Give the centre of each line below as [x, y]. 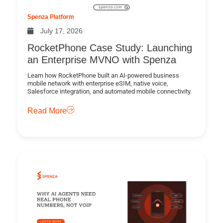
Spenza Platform [51, 17]
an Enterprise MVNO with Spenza [102, 60]
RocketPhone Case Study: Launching [110, 48]
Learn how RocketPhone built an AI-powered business [103, 76]
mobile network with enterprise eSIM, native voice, [98, 84]
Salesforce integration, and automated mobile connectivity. [110, 92]
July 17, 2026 [61, 31]
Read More [47, 111]
